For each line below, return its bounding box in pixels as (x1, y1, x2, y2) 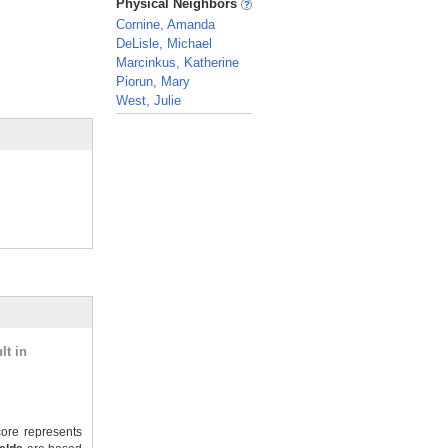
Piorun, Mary (116, 74, 190, 89)
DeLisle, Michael (116, 36, 212, 51)
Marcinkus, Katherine (116, 55, 239, 70)
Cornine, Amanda (116, 17, 215, 32)
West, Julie (116, 93, 181, 108)
